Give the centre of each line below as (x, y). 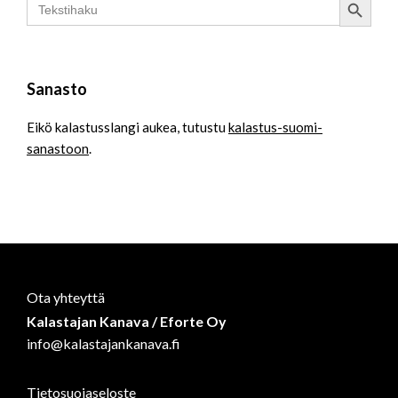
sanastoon (58, 148)
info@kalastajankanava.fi (103, 343)
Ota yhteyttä (66, 297)
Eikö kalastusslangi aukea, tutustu (127, 127)
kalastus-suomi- (275, 127)
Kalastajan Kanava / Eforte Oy (127, 321)
